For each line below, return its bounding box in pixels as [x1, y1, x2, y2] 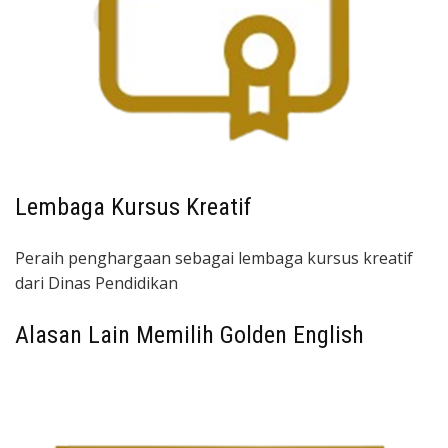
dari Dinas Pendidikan [15, 271, 178, 294]
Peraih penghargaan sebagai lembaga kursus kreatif [15, 246, 413, 269]
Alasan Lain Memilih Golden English [15, 320, 364, 349]
